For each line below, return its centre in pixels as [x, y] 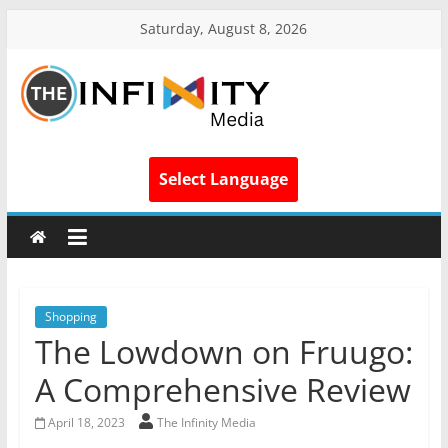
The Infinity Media [207, 422]
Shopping [70, 316]
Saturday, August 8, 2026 [224, 28]
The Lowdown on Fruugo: [223, 351]
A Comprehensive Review [222, 389]
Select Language [224, 179]
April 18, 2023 [87, 422]
